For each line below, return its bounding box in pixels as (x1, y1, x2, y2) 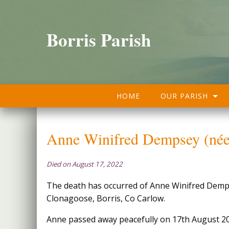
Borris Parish (47, 26, 152, 53)
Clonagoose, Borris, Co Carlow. (47, 193, 166, 204)
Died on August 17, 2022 (47, 159, 123, 169)
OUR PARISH (161, 91, 208, 101)
